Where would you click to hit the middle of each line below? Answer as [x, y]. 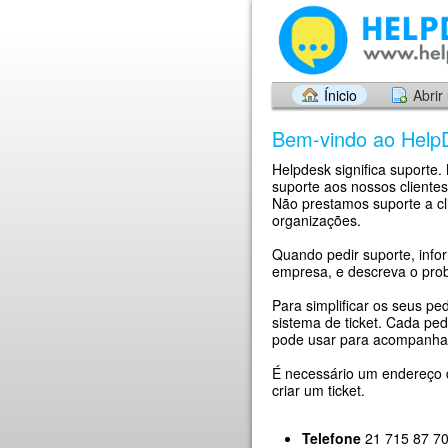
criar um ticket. [318, 390]
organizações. [316, 220]
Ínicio [340, 95]
